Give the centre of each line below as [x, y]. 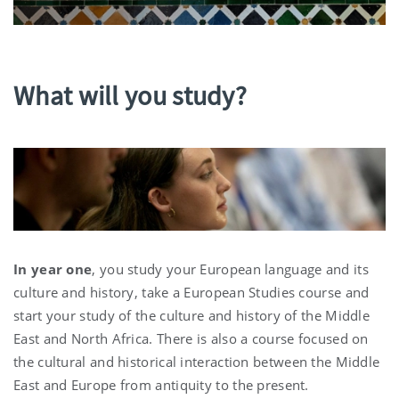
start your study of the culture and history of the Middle [192, 316]
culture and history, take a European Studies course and [191, 293]
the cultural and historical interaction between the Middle [197, 362]
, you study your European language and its [230, 269]
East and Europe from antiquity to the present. [161, 385]
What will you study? [130, 96]
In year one [53, 269]
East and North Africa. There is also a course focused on [191, 339]
